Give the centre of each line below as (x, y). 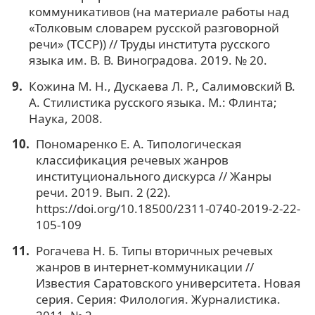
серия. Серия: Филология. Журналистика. (158, 300)
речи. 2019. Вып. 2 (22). (103, 193)
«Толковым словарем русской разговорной (154, 27)
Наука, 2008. (65, 118)
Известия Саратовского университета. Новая (168, 283)
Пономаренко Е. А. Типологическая (139, 144)
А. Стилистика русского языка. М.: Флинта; (153, 102)
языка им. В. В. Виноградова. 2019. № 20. (148, 60)
